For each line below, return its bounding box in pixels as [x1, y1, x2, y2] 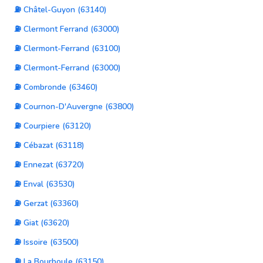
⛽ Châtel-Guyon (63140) [14, 4, 107, 15]
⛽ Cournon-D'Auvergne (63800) [14, 101, 134, 112]
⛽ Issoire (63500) [14, 237, 79, 248]
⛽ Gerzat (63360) [14, 198, 79, 209]
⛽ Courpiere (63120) [14, 120, 92, 131]
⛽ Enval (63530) [14, 178, 75, 190]
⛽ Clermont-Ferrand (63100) [14, 43, 121, 54]
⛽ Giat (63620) [14, 217, 70, 228]
